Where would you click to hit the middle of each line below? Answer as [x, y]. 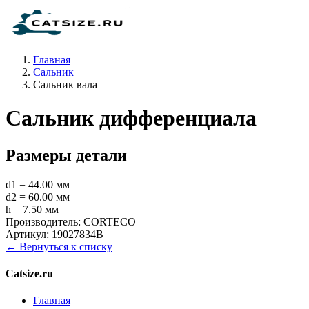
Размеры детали [66, 155]
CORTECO [110, 221]
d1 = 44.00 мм [38, 184]
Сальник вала [65, 84]
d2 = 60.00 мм [38, 197]
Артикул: [27, 234]
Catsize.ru [29, 274]
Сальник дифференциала [131, 118]
